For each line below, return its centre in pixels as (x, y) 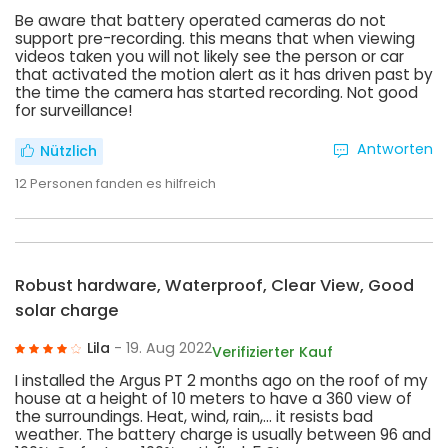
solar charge (67, 310)
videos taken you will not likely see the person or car (209, 56)
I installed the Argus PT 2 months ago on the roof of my (221, 380)
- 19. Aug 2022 (162, 347)
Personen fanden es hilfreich (123, 184)
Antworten (395, 149)
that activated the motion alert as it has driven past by (224, 74)
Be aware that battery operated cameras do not (200, 20)
